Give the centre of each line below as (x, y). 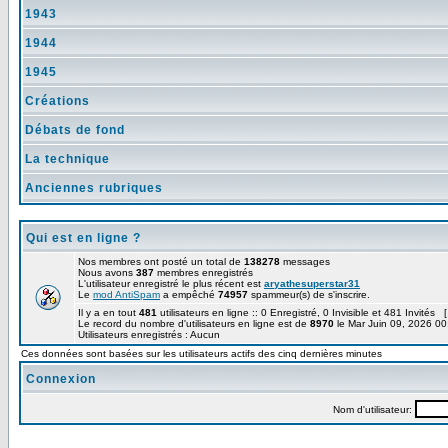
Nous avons (107, 272)
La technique (67, 159)
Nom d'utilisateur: (374, 409)
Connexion (61, 379)
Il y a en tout (108, 312)
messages (305, 261)
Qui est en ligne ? (83, 238)
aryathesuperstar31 (312, 283)
